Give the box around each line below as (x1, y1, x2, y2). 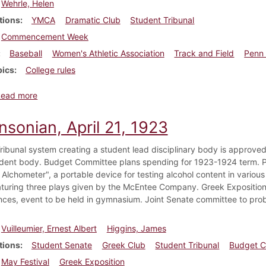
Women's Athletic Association (52, 47, 164, 58)
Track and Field (174, 47, 235, 58)
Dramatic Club (65, 14, 121, 25)
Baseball (9, 47, 42, 58)
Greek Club (102, 239, 145, 250)
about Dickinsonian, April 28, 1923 (37, 89, 170, 100)
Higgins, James (106, 223, 166, 233)
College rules (25, 64, 75, 75)
